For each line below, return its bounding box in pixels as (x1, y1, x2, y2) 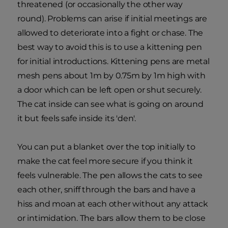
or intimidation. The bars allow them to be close (17, 213, 206, 223)
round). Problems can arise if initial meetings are (17, 14, 207, 24)
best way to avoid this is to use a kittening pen (17, 42, 202, 52)
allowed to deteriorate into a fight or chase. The (17, 28, 204, 38)
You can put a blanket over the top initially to (17, 142, 195, 152)
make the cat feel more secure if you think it (17, 156, 193, 166)
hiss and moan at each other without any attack (17, 199, 208, 209)
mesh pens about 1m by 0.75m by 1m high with (17, 71, 206, 81)
